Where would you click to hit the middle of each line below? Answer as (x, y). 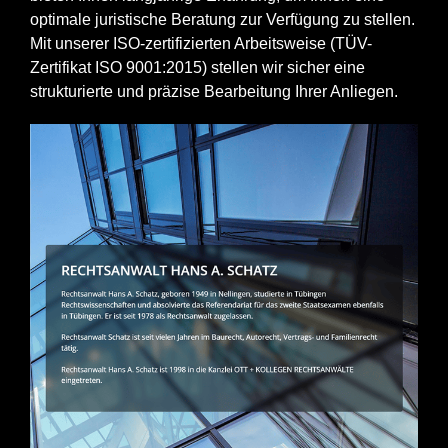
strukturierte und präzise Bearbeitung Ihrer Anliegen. (214, 92)
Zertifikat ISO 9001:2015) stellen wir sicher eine (197, 68)
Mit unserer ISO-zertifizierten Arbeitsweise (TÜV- (201, 44)
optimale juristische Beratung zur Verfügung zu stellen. (222, 20)
